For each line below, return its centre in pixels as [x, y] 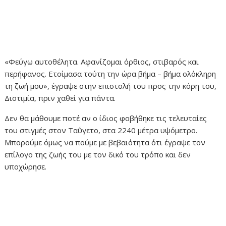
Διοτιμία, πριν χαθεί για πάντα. [60, 98]
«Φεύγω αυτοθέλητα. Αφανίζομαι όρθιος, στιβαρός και [102, 62]
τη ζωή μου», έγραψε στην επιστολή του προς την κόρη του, [111, 86]
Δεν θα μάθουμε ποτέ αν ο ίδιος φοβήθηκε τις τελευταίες [106, 118]
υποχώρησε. [26, 167]
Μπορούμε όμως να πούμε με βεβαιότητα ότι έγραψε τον [105, 143]
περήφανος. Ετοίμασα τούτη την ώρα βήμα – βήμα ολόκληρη [110, 74]
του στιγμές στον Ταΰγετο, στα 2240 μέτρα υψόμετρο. [101, 130]
